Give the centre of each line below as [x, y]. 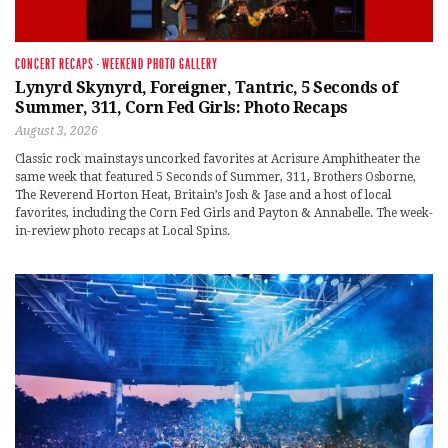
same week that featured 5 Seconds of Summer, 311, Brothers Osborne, [215, 176]
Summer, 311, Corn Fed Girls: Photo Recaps [181, 107]
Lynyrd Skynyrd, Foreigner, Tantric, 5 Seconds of [206, 87]
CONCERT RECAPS [54, 64]
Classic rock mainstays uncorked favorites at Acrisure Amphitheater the [217, 158]
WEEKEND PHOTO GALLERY [160, 64]
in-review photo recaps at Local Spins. [122, 230]
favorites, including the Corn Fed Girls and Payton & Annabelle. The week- [224, 212]
